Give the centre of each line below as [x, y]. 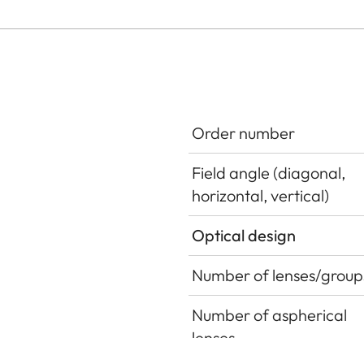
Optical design [244, 235]
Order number [243, 132]
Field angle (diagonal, [269, 172]
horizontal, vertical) [260, 195]
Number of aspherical [269, 314]
